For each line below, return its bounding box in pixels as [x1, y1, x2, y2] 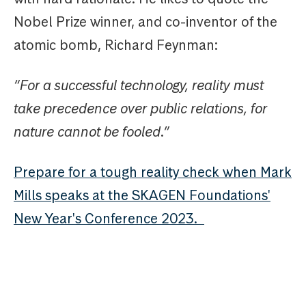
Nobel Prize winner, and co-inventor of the [14, 13, 277, 31]
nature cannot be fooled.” [14, 123, 173, 141]
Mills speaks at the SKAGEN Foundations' [14, 186, 270, 205]
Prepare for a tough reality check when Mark [14, 163, 292, 182]
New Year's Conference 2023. [14, 210, 204, 228]
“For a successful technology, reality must [14, 76, 264, 95]
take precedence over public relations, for [14, 100, 267, 118]
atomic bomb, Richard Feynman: [14, 36, 218, 55]
